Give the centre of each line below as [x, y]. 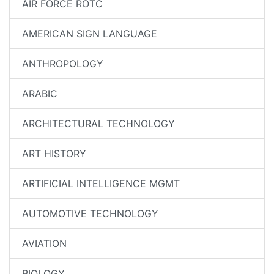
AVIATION [44, 243]
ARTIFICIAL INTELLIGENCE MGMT [101, 183]
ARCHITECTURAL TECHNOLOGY [98, 124]
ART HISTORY [54, 154]
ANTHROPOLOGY [63, 64]
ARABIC [40, 94]
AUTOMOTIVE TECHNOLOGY [90, 213]
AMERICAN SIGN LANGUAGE [90, 34]
